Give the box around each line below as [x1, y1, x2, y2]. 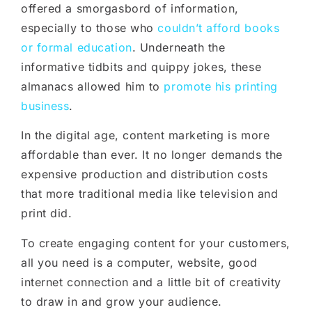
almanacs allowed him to [21, 79, 164, 93]
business [21, 98, 70, 113]
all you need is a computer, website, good [21, 255, 258, 270]
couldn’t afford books [157, 20, 280, 35]
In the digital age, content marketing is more [21, 128, 270, 143]
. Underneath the [132, 40, 226, 54]
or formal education [21, 40, 132, 54]
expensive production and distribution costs [21, 167, 268, 182]
